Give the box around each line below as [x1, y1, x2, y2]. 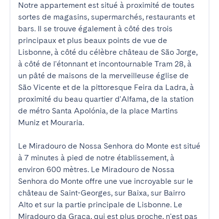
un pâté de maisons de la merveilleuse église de [18, 71, 189, 80]
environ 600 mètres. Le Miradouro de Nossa [18, 165, 175, 174]
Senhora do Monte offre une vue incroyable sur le [18, 176, 193, 186]
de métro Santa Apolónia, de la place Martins [18, 106, 178, 115]
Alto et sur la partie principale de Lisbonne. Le [18, 200, 182, 209]
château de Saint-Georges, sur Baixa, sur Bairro [18, 188, 185, 197]
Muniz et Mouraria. [18, 118, 84, 127]
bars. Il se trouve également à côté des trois [18, 24, 173, 33]
